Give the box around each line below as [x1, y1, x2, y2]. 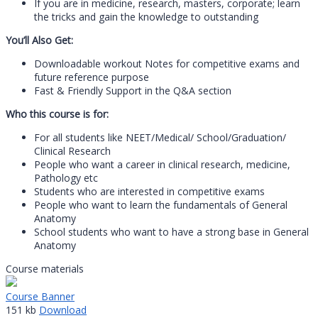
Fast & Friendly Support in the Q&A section [34, 84, 231, 98]
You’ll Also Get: [6, 33, 73, 48]
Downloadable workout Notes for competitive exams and [34, 57, 300, 71]
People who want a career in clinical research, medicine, [34, 158, 290, 172]
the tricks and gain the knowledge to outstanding [34, 10, 258, 24]
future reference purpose [34, 70, 149, 84]
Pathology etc [34, 171, 98, 185]
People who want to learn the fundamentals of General [34, 198, 287, 212]
